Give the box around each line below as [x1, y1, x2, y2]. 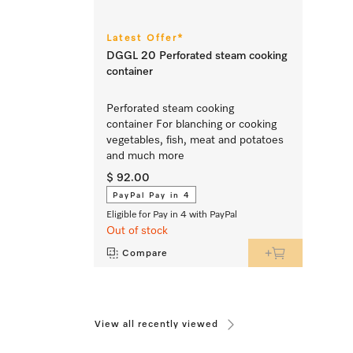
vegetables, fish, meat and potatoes [106, 134, 284, 146]
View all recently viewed [95, 319, 218, 329]
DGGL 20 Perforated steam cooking [106, 50, 288, 61]
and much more [106, 150, 184, 162]
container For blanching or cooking [106, 118, 277, 130]
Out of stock [106, 225, 168, 236]
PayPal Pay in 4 [113, 191, 190, 199]
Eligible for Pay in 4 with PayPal [106, 210, 237, 220]
